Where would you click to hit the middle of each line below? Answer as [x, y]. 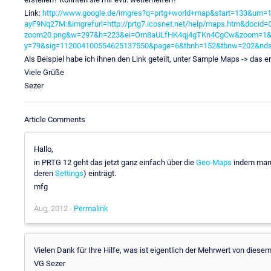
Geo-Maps [214, 162]
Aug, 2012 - [54, 208]
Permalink [91, 208]
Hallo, [44, 149]
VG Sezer [50, 263]
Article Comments [55, 119]
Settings [69, 173]
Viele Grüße [44, 72]
